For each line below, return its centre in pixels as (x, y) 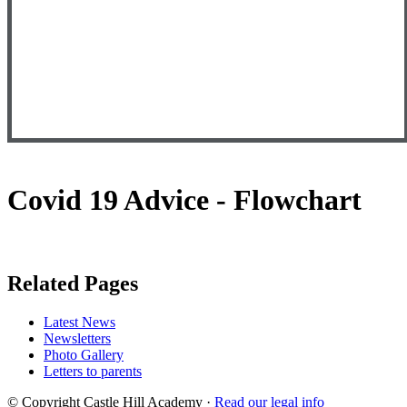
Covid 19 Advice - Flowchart (184, 200)
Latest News (79, 322)
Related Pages (73, 283)
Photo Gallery (84, 354)
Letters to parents (93, 371)
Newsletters (77, 338)
